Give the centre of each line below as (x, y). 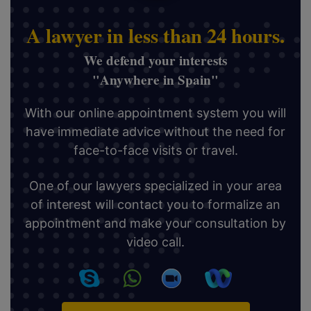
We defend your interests (155, 60)
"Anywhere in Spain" (155, 79)
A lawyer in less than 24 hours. (155, 35)
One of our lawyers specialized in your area (155, 185)
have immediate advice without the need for (155, 131)
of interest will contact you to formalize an (155, 204)
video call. (155, 242)
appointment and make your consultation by (155, 223)
